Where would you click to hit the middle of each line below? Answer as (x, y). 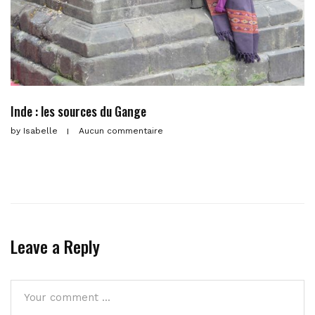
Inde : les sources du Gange (78, 111)
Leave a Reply (55, 246)
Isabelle (40, 131)
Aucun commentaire (121, 131)
